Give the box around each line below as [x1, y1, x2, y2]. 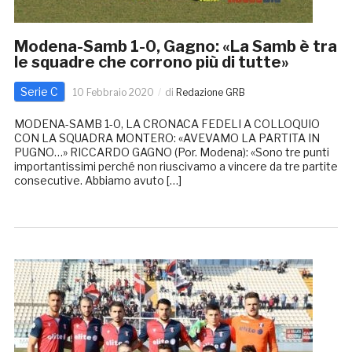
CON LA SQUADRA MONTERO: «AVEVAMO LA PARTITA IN [13, 131, 320, 145]
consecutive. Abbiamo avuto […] [13, 174, 181, 188]
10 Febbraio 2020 [72, 86, 154, 99]
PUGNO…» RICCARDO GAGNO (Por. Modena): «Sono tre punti [13, 145, 329, 159]
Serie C [20, 85, 58, 99]
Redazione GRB [175, 86, 245, 99]
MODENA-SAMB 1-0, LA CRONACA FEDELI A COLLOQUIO [13, 117, 320, 131]
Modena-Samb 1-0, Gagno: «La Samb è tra [13, 37, 337, 57]
